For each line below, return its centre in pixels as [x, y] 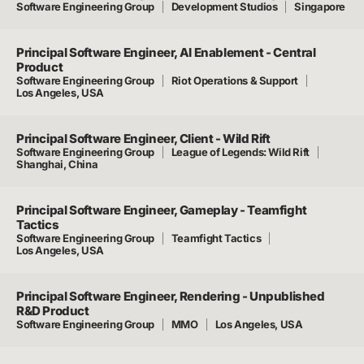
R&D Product [53, 311]
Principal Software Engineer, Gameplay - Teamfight [162, 210]
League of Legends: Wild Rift [240, 152]
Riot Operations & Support [235, 80]
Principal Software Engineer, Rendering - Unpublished [171, 296]
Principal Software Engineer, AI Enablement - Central [166, 52]
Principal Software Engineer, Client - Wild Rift [143, 139]
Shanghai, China [57, 164]
